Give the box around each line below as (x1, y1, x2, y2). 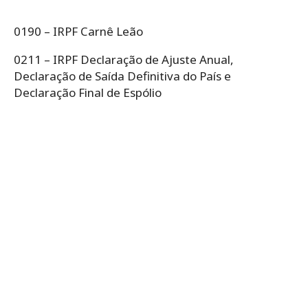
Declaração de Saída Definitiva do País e (14, 67, 231, 84)
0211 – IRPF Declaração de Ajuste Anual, (14, 51, 234, 67)
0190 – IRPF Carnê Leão (14, 23, 143, 39)
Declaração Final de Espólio (14, 84, 162, 100)
